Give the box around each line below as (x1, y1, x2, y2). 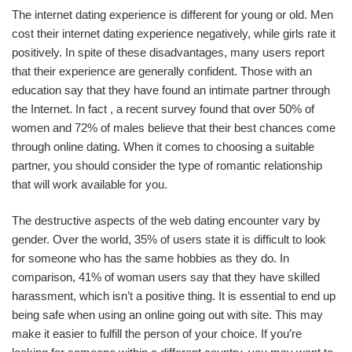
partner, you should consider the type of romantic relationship (12, 158, 322, 172)
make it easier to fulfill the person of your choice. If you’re (12, 327, 302, 340)
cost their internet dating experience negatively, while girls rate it (12, 26, 335, 40)
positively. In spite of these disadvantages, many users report (12, 45, 324, 59)
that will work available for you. (12, 177, 167, 191)
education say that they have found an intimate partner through (12, 82, 330, 97)
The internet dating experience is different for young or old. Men (12, 7, 333, 21)
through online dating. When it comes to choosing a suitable (12, 139, 314, 153)
